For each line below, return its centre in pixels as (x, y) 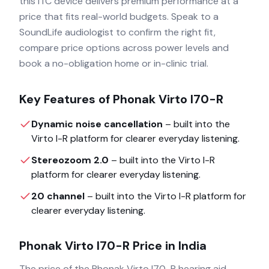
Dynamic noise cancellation (97, 124)
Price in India (168, 246)
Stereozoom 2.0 (70, 160)
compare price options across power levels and (124, 48)
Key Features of (66, 99)
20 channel (58, 196)
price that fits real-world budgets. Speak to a (119, 17)
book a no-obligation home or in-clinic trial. (114, 63)
